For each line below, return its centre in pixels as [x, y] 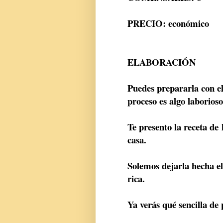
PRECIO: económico [168, 23]
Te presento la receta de [174, 127]
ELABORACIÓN [162, 62]
